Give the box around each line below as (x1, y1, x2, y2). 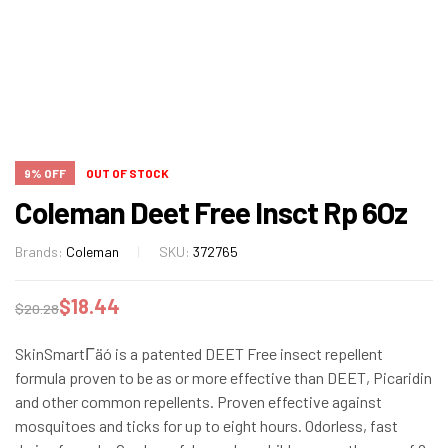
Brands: (15, 242, 66, 260)
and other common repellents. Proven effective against (15, 391, 382, 411)
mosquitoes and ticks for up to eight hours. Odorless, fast (15, 415, 398, 435)
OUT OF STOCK (86, 165, 169, 180)
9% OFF (24, 165, 66, 180)
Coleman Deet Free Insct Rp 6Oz (15, 193, 407, 230)
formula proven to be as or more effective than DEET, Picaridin (15, 367, 432, 387)
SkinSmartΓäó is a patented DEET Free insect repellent (15, 343, 383, 363)
